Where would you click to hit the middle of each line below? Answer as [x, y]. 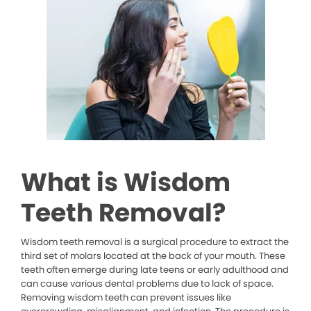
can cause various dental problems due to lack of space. [147, 284]
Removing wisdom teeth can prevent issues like [126, 298]
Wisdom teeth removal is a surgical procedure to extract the [155, 242]
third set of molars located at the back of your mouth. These [153, 256]
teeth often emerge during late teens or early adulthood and [155, 270]
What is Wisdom [126, 183]
